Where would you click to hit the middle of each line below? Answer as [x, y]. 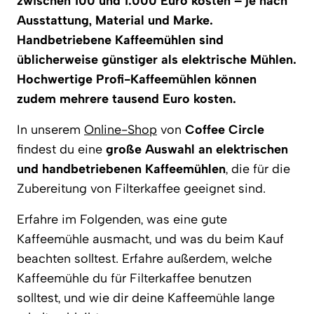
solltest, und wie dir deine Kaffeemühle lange [146, 298]
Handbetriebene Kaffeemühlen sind [120, 40]
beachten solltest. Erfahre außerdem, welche [144, 259]
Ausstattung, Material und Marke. [115, 20]
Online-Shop [121, 130]
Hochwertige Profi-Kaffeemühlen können [137, 79]
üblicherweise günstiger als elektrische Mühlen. [157, 60]
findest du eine [61, 149]
